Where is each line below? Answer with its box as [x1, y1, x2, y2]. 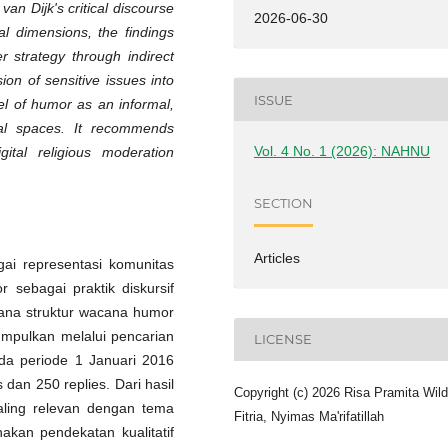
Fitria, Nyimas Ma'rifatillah [234, 408, 384, 424]
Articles [254, 249, 301, 266]
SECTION [254, 194, 314, 211]
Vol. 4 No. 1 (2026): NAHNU [254, 143, 431, 160]
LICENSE [254, 331, 313, 348]
